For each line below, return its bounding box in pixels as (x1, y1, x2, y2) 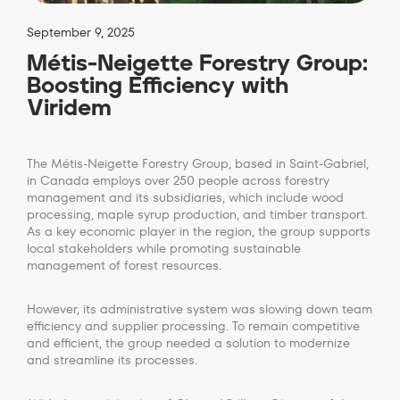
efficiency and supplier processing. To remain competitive (27, 316, 360, 335)
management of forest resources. (27, 255, 221, 274)
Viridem (27, 96, 112, 120)
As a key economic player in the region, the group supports (27, 221, 371, 240)
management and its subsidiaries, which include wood (27, 187, 344, 206)
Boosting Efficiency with (27, 74, 288, 97)
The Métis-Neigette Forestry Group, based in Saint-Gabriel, (27, 154, 369, 172)
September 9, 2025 (27, 22, 135, 41)
